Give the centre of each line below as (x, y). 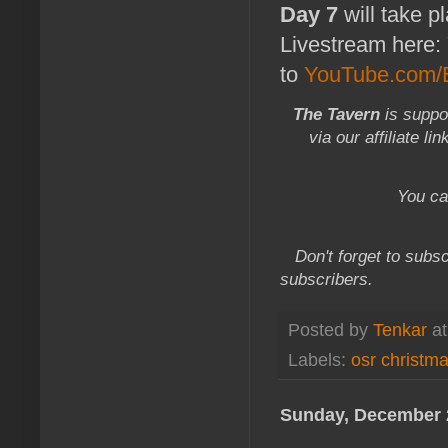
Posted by (330, 329)
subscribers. (334, 278)
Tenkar (400, 329)
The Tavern (336, 114)
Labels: (319, 360)
